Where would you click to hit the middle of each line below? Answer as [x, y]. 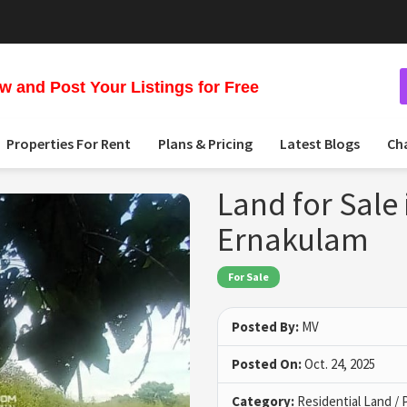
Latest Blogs [320, 144]
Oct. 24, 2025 [338, 364]
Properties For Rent [69, 144]
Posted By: [265, 327]
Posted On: [267, 364]
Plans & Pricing [205, 144]
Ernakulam [293, 239]
